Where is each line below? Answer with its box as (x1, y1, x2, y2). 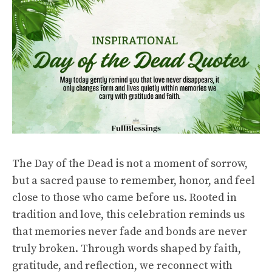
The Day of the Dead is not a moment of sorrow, (12, 157, 248, 171)
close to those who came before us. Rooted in (12, 191, 237, 205)
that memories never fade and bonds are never (12, 225, 247, 239)
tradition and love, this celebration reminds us (12, 208, 245, 222)
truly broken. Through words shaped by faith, (12, 242, 241, 256)
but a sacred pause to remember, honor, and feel (12, 174, 255, 188)
